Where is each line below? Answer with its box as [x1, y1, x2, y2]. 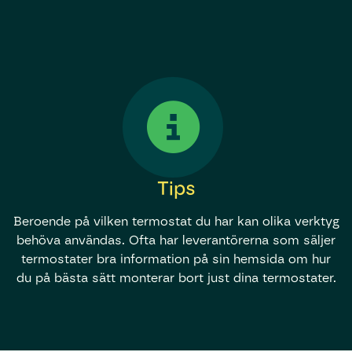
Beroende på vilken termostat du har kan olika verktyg [13, 214, 339, 229]
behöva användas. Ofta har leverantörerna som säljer [16, 233, 335, 247]
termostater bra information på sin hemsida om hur [21, 251, 331, 266]
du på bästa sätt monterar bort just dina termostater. [16, 270, 336, 285]
